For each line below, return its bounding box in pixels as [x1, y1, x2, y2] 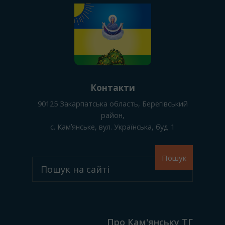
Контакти [90, 82, 135, 93]
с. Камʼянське [50, 122, 95, 132]
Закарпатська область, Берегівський [59, 99, 188, 108]
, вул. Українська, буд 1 [95, 122, 175, 132]
